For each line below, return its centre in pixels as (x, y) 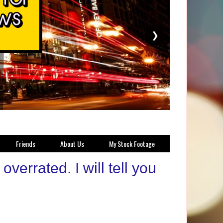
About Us (72, 144)
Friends (26, 144)
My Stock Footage (132, 144)
